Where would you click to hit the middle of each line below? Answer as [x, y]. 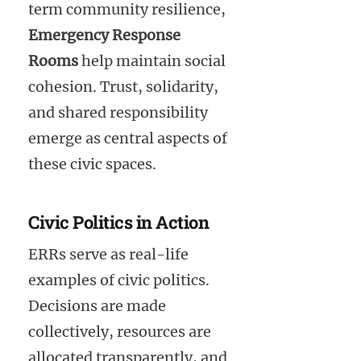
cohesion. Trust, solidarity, [123, 86]
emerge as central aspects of [128, 138]
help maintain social [152, 60]
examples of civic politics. [119, 280]
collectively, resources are [120, 332]
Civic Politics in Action [118, 222]
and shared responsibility [118, 112]
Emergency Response [104, 35]
